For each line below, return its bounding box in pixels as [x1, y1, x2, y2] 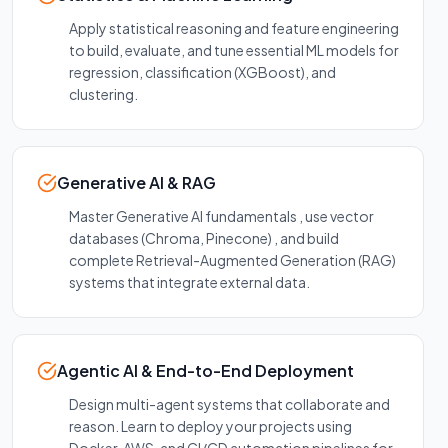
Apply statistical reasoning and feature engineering [69, 19, 399, 38]
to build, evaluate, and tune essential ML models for [69, 41, 399, 60]
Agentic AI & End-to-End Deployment [57, 360, 354, 382]
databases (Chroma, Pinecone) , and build [69, 229, 339, 248]
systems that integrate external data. [69, 273, 310, 292]
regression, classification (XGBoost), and [69, 63, 336, 82]
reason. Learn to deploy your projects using [69, 417, 352, 436]
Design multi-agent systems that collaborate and [69, 395, 390, 414]
